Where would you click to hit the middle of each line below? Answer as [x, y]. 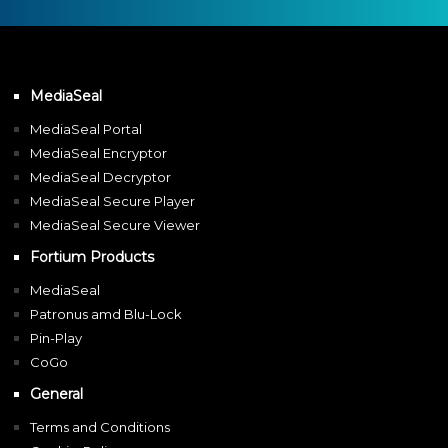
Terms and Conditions [100, 427]
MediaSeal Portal [86, 128]
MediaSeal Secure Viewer [115, 224]
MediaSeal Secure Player [112, 200]
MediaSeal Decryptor [100, 176]
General [56, 394]
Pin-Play [56, 337]
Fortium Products [92, 256]
